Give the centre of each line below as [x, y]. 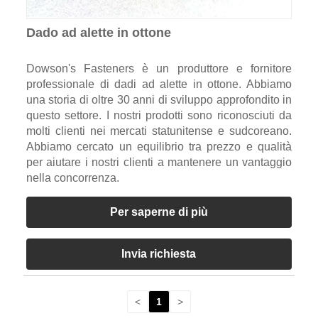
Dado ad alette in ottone [98, 33]
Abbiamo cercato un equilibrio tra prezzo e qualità [159, 147]
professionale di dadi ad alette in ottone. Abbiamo [159, 84]
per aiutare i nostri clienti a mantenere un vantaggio [159, 163]
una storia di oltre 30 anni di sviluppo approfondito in [159, 100]
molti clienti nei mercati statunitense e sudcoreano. [159, 131]
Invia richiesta [159, 254]
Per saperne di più [159, 212]
